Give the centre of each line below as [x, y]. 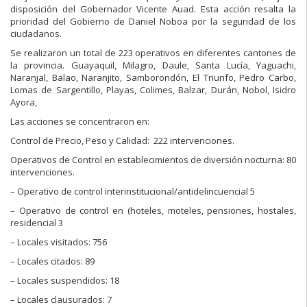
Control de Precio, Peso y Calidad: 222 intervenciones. [122, 140]
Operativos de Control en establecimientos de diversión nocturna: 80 [153, 159]
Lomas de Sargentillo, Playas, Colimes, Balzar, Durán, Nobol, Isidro [153, 89]
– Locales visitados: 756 [59, 242]
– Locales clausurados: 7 [61, 299]
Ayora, [24, 102]
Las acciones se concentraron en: [80, 121]
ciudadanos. [36, 33]
